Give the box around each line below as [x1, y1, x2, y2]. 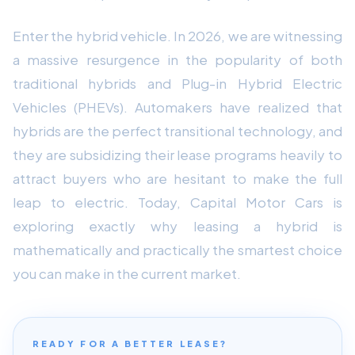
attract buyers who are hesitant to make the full [13, 169, 342, 187]
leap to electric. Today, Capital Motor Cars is [13, 193, 342, 211]
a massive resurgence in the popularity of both [13, 50, 342, 68]
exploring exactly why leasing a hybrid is [13, 216, 342, 235]
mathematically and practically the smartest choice [13, 240, 342, 258]
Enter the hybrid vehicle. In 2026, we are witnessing [13, 26, 342, 44]
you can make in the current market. [13, 264, 241, 282]
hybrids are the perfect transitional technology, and [13, 121, 342, 139]
